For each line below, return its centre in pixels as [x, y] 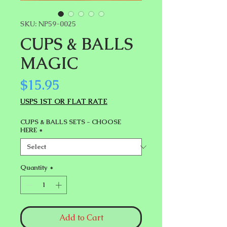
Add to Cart [81, 217]
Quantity [34, 167]
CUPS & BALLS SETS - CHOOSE [71, 122]
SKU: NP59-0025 [48, 24]
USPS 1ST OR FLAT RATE [64, 101]
